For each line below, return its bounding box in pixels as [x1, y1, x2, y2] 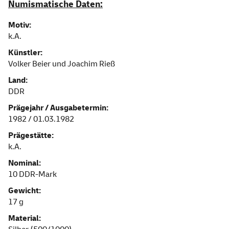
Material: [8, 213, 41, 223]
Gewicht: [8, 185, 41, 196]
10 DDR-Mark [8, 169, 57, 179]
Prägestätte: [8, 130, 54, 141]
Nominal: [8, 157, 41, 168]
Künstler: [8, 47, 42, 58]
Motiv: [8, 19, 31, 30]
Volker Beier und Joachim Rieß [8, 58, 115, 69]
